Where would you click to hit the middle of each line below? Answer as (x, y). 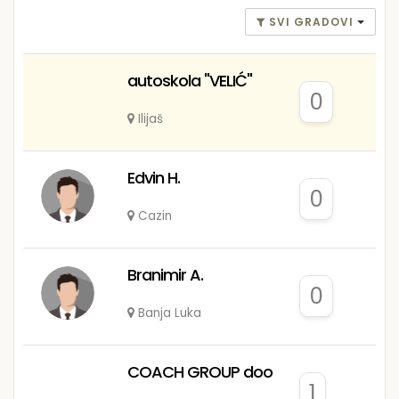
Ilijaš (150, 118)
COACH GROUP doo (199, 371)
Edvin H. (153, 177)
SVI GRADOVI (311, 21)
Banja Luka (169, 313)
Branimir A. (165, 274)
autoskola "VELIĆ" (189, 80)
